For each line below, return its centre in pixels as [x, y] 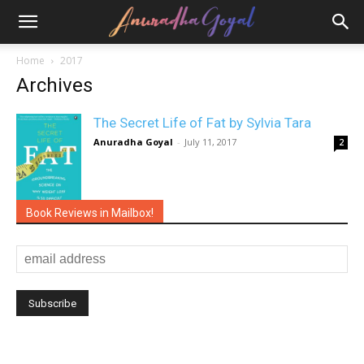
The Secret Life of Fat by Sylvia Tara [202, 123]
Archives [54, 85]
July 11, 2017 [210, 142]
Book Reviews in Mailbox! [90, 213]
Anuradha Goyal [133, 142]
